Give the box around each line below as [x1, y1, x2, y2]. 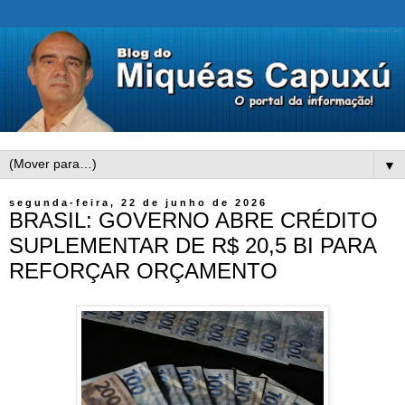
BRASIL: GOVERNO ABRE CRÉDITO [9, 208, 378, 233]
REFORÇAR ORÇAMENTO [9, 259, 278, 284]
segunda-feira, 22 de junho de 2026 [9, 197, 268, 209]
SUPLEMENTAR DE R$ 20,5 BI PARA [9, 233, 376, 259]
